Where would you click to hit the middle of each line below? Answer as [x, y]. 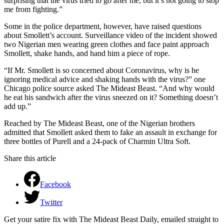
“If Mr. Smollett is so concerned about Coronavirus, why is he [101, 70]
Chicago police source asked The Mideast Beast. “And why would [109, 88]
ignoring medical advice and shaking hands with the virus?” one [105, 79]
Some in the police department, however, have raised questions [103, 26]
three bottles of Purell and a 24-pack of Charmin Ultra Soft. [97, 141]
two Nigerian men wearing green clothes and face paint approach [106, 44]
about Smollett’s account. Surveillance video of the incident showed [110, 35]
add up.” [17, 106]
